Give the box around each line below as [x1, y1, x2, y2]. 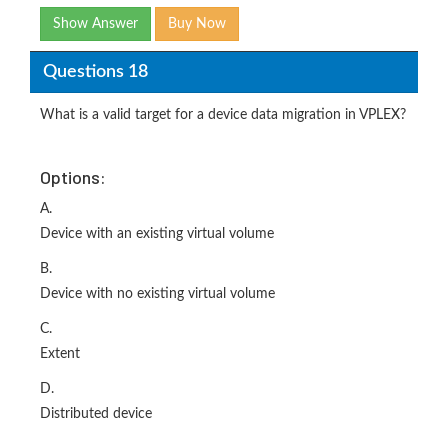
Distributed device [40, 407, 152, 422]
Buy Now [168, 17, 226, 32]
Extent [40, 347, 80, 362]
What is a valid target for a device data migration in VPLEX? [40, 108, 406, 123]
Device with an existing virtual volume [40, 227, 274, 242]
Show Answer [53, 17, 138, 32]
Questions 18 [42, 62, 148, 81]
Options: [40, 166, 106, 189]
